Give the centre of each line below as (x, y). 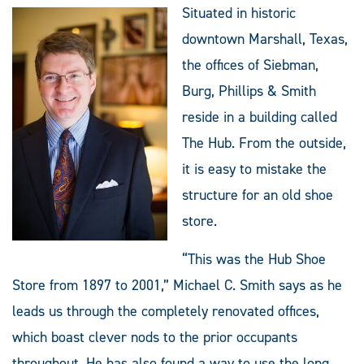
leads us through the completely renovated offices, (166, 311)
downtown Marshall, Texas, (265, 39)
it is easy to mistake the (254, 169)
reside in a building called (260, 117)
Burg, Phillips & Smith (249, 91)
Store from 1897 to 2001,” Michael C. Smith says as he (177, 285)
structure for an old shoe (258, 195)
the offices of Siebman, (250, 65)
